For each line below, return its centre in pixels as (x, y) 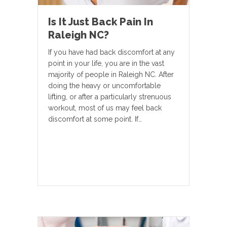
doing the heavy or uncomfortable (104, 85)
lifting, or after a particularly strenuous (110, 97)
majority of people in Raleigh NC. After (111, 74)
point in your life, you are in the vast (106, 63)
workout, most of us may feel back (105, 108)
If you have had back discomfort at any (111, 52)
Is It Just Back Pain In (101, 22)
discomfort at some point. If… (95, 119)
